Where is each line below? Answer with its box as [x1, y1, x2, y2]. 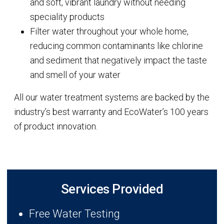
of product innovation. [14, 120, 97, 131]
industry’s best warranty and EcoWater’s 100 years [14, 106, 208, 117]
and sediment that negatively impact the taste [30, 54, 207, 65]
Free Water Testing [29, 207, 120, 220]
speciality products [30, 11, 104, 22]
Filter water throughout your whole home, [30, 25, 188, 36]
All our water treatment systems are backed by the [14, 91, 209, 102]
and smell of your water [30, 69, 120, 80]
